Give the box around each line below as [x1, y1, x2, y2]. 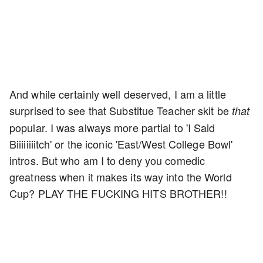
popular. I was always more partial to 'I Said [9, 120, 215, 136]
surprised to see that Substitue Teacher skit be [9, 103, 232, 119]
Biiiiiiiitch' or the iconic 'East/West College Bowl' [9, 136, 233, 152]
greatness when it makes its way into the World [9, 169, 232, 185]
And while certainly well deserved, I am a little [9, 86, 226, 102]
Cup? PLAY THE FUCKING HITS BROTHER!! [9, 186, 227, 201]
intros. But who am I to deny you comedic [9, 153, 205, 168]
